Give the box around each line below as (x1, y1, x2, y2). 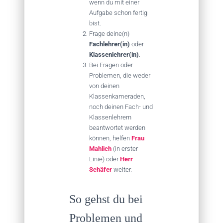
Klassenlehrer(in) (89, 51, 139, 58)
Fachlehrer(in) (89, 40, 130, 48)
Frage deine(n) (89, 30, 129, 37)
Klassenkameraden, (89, 93, 145, 100)
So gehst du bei (69, 193, 143, 206)
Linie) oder (89, 155, 120, 163)
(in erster (111, 145, 138, 152)
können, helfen (89, 134, 131, 142)
